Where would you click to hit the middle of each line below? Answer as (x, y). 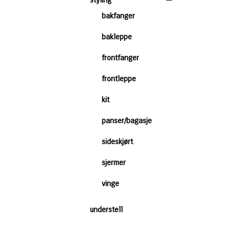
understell (106, 210)
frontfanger (120, 58)
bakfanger (118, 16)
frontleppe (119, 79)
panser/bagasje (127, 121)
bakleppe (117, 37)
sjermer (114, 163)
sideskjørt (117, 142)
